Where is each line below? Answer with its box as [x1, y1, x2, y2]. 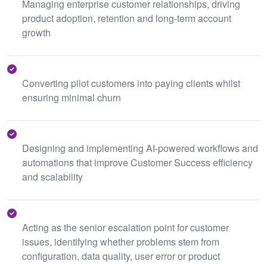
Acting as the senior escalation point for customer [22, 221, 229, 234]
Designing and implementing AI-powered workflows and [22, 141, 258, 155]
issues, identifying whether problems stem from [22, 235, 219, 249]
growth [22, 26, 51, 39]
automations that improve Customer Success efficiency [22, 156, 253, 169]
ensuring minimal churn [22, 91, 121, 104]
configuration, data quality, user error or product [22, 249, 220, 263]
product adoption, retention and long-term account [22, 11, 231, 25]
